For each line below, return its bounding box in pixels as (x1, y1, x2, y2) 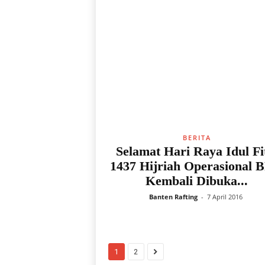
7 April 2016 (207, 192, 243, 201)
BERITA (182, 133, 211, 142)
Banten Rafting (149, 192, 198, 201)
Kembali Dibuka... (146, 173, 248, 188)
